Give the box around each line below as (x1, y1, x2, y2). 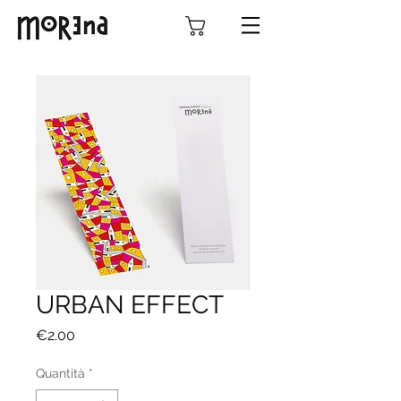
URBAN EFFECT (36, 290, 224, 320)
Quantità (36, 366, 85, 380)
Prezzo (74, 326, 120, 343)
